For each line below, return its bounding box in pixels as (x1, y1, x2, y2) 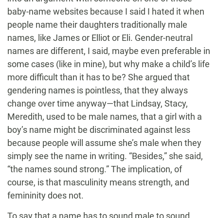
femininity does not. (7, 190, 84, 201)
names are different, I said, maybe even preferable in (7, 46, 210, 56)
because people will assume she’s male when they (7, 138, 201, 148)
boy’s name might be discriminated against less (7, 125, 190, 135)
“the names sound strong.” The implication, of (7, 164, 182, 175)
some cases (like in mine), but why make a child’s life (7, 59, 210, 70)
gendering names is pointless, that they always (7, 85, 188, 96)
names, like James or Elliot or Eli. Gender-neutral (7, 33, 193, 43)
